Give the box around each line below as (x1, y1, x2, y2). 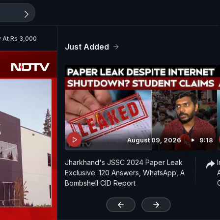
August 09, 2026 (127, 136, 181, 144)
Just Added (65, 42, 109, 52)
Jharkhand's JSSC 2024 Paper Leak (65, 158, 183, 167)
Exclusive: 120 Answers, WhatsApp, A (65, 168, 185, 177)
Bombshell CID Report (65, 179, 136, 188)
